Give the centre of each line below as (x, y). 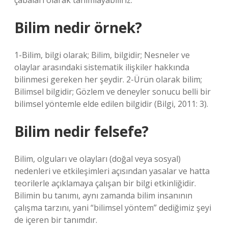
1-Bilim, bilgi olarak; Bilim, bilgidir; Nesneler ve (102, 55)
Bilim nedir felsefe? (81, 131)
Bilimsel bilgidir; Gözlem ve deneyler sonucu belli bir (112, 92)
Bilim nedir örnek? (78, 27)
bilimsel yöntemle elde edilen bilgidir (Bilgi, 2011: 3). (111, 104)
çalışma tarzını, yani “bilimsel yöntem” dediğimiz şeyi (113, 208)
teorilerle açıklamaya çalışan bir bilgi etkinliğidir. (105, 183)
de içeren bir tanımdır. (56, 220)
